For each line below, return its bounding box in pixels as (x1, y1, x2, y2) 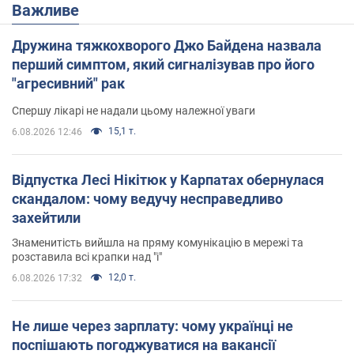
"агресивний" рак (12, 75, 125, 92)
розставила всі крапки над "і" (12, 250, 162, 264)
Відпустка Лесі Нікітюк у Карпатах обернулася (12, 171, 324, 189)
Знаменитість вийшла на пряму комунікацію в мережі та (12, 236, 303, 250)
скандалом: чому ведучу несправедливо (12, 190, 283, 208)
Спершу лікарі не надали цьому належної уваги (12, 104, 255, 118)
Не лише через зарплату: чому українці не (12, 318, 293, 335)
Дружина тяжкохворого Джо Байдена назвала (12, 37, 322, 55)
